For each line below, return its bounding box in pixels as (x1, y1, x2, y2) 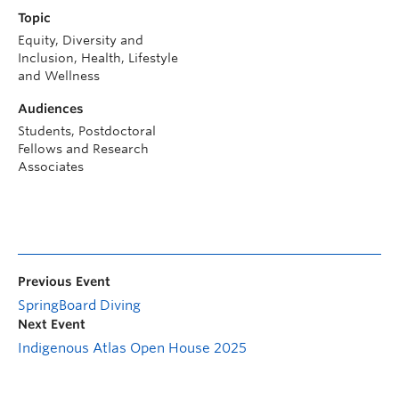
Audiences (18, 101, 84, 116)
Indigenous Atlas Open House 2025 (18, 339, 247, 356)
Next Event (18, 316, 85, 331)
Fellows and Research (18, 141, 149, 156)
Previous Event (18, 273, 110, 289)
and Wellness (18, 68, 100, 83)
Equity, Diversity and (18, 32, 143, 47)
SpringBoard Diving (18, 297, 141, 313)
